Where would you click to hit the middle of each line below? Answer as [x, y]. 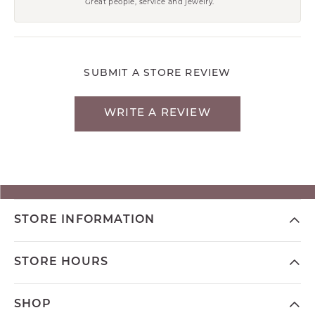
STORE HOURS [62, 262]
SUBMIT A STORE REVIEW [157, 73]
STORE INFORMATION [85, 220]
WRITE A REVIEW [157, 113]
